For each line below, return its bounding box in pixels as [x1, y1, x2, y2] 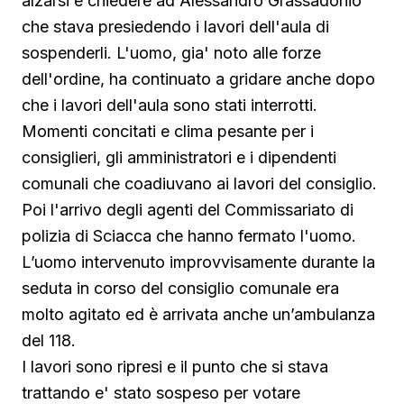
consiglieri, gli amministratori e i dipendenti [22, 148, 336, 168]
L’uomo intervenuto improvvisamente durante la [22, 252, 375, 272]
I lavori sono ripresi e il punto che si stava [22, 357, 328, 377]
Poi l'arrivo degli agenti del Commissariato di [22, 200, 353, 220]
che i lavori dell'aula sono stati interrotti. [22, 96, 317, 115]
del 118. [22, 331, 76, 351]
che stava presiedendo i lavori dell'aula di [22, 17, 329, 37]
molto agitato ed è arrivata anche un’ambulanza [22, 305, 375, 325]
